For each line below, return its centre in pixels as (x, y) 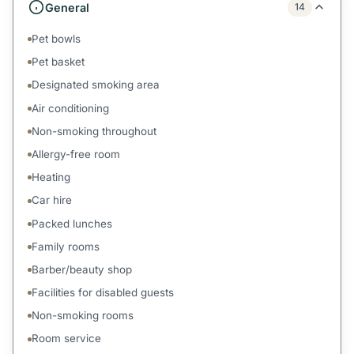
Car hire (52, 200)
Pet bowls (56, 39)
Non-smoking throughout (94, 131)
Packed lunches (72, 223)
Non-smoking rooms (83, 316)
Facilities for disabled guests (103, 293)
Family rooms (66, 246)
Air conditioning (71, 108)
